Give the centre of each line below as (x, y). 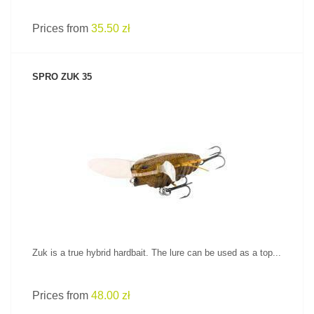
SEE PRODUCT (157, 149)
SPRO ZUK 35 (62, 77)
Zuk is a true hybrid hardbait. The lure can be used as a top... (157, 253)
